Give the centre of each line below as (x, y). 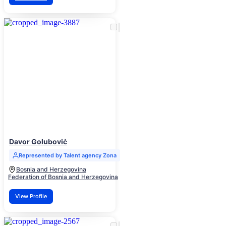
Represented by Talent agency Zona (68, 156)
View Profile (31, 196)
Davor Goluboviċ (38, 142)
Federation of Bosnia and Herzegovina (63, 177)
